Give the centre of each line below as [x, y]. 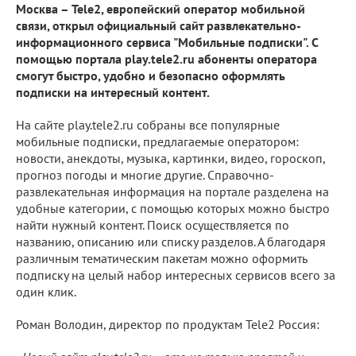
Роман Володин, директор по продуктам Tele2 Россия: [168, 324]
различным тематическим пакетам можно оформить [161, 258]
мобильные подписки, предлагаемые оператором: [157, 141]
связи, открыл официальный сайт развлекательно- [159, 25]
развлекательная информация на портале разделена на [172, 191]
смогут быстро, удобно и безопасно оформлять [151, 75]
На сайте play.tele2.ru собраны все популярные [148, 124]
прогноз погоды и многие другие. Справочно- [145, 174]
